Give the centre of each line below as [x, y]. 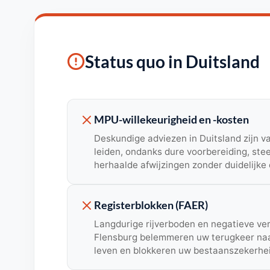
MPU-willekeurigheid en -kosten [171, 120]
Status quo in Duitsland [172, 62]
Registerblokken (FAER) [151, 206]
